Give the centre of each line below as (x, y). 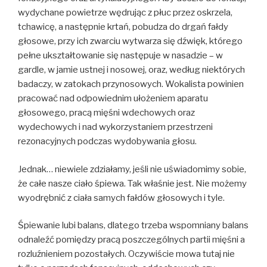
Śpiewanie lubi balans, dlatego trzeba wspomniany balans (133, 226)
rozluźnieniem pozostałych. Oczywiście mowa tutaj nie (126, 254)
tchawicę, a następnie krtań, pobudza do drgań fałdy (123, 27)
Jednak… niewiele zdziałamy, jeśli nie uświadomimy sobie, (132, 169)
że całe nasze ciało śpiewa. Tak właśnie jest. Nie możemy (132, 183)
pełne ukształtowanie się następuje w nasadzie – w (120, 56)
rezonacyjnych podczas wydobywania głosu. (107, 142)
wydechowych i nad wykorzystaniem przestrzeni (115, 127)
